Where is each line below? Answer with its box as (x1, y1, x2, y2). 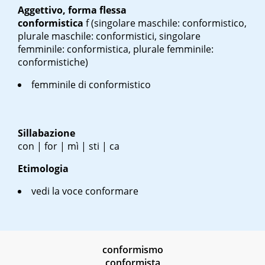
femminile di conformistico (31, 78, 151, 92)
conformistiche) (18, 56, 88, 69)
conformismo (102, 243, 163, 257)
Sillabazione (18, 127, 75, 140)
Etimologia (18, 162, 69, 176)
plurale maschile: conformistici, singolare (18, 30, 201, 43)
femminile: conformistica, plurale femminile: (18, 43, 214, 56)
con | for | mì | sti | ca (18, 140, 119, 153)
